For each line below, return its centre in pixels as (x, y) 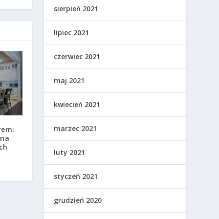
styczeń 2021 (76, 176)
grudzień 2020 (78, 200)
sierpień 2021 (76, 9)
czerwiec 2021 (77, 57)
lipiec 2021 (72, 33)
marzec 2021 (76, 129)
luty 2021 (70, 153)
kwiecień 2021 (77, 105)
